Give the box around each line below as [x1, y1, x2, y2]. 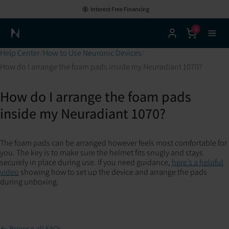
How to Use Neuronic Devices [43, 48, 142, 58]
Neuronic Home [8, 32, 61, 43]
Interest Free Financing [90, 5, 149, 13]
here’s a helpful [172, 157, 223, 168]
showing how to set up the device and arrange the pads [19, 167, 207, 177]
